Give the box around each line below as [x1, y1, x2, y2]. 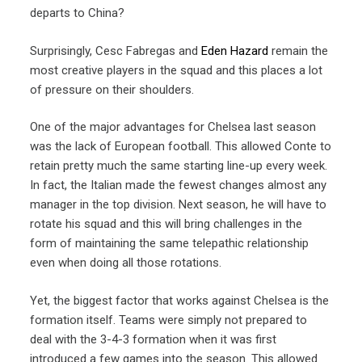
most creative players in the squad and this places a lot [30, 62, 323, 78]
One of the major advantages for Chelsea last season [30, 120, 317, 135]
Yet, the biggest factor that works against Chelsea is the [30, 293, 330, 308]
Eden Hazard [201, 43, 269, 58]
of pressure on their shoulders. [30, 82, 195, 97]
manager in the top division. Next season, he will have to [30, 197, 327, 213]
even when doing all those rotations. [30, 255, 222, 271]
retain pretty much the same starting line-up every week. [30, 158, 328, 174]
